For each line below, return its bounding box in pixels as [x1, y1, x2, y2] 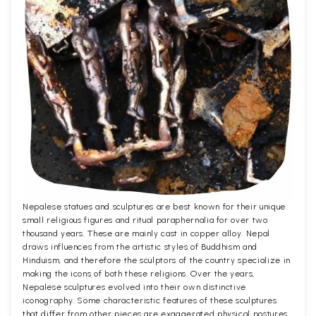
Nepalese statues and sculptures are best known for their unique [23, 201, 286, 212]
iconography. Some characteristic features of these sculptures [23, 295, 277, 305]
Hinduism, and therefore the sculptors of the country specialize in [23, 255, 291, 265]
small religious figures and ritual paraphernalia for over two [23, 214, 268, 225]
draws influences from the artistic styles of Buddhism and [23, 241, 258, 252]
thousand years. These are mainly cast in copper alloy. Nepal [23, 228, 270, 238]
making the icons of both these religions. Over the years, [23, 268, 255, 279]
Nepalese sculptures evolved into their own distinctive [23, 281, 247, 292]
